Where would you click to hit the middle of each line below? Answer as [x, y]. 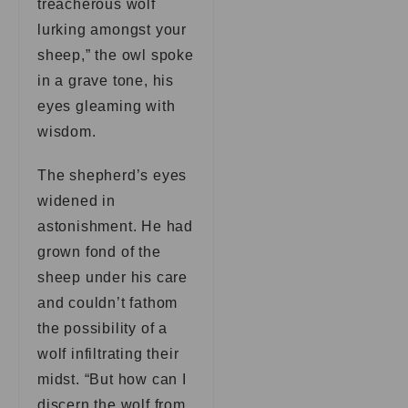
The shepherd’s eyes [112, 175]
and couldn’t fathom [108, 303]
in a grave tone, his [106, 81]
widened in [77, 201]
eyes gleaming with [107, 106]
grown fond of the [99, 252]
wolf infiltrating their [108, 354]
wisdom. [67, 132]
